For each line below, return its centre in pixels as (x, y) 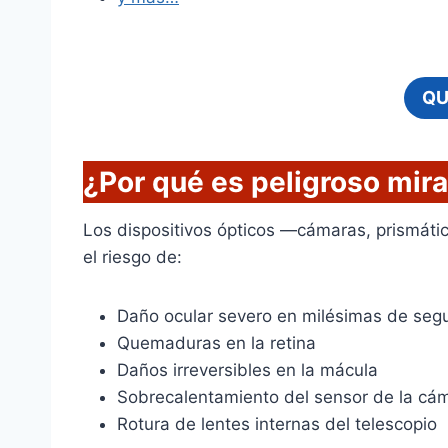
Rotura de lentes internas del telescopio (277, 424)
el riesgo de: (132, 257)
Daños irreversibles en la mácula (247, 370)
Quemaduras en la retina (216, 343)
